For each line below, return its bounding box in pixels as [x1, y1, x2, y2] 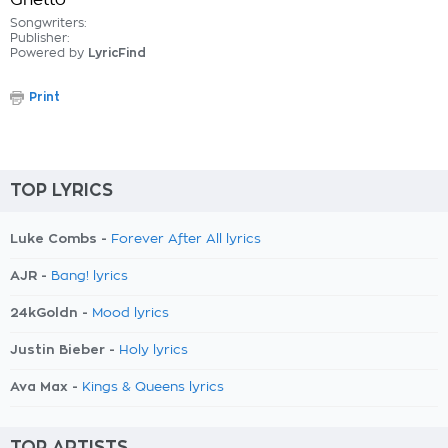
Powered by [10, 47, 88, 59]
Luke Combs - [10, 232, 111, 245]
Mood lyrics [92, 307, 169, 320]
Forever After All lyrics [111, 233, 261, 246]
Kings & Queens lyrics [82, 381, 224, 394]
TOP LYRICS [10, 182, 113, 199]
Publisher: [10, 32, 70, 44]
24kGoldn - [10, 306, 92, 319]
